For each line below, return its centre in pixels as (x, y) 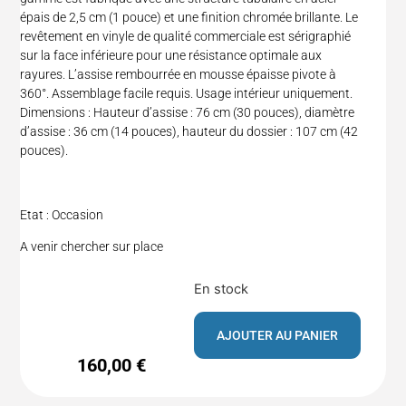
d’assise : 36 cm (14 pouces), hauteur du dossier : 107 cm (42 (189, 132)
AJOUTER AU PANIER (277, 336)
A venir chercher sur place (92, 247)
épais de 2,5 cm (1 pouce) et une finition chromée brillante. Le (189, 18)
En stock (221, 289)
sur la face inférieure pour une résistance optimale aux (171, 56)
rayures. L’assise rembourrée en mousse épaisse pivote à (179, 75)
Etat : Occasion (62, 214)
